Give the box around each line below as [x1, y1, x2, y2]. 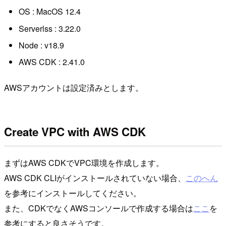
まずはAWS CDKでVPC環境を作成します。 [4, 156, 164, 168]
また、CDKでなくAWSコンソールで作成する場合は [4, 202, 193, 214]
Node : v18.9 [18, 39, 64, 51]
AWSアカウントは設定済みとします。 [4, 81, 143, 93]
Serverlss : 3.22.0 [18, 22, 81, 34]
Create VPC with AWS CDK [4, 124, 146, 140]
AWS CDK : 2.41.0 [18, 56, 85, 68]
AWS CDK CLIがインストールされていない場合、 [4, 172, 186, 184]
